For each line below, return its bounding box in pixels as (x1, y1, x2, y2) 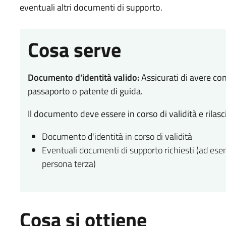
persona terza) (41, 156, 96, 171)
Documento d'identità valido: (27, 70, 139, 84)
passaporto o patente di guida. (27, 84, 143, 98)
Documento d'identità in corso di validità (41, 129, 192, 143)
